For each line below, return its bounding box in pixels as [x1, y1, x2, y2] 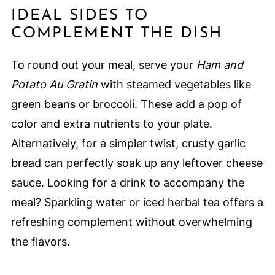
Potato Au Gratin [10, 77, 98, 91]
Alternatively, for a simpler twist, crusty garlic [10, 136, 246, 150]
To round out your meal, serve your [10, 58, 196, 71]
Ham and [196, 58, 243, 71]
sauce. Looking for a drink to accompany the [10, 176, 244, 189]
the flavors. [10, 234, 70, 248]
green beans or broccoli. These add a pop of [10, 97, 242, 110]
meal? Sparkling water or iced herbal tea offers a [10, 195, 263, 209]
